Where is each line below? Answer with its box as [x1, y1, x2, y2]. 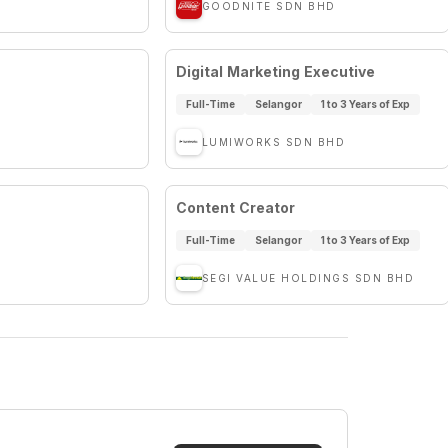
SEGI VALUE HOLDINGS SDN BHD [201, 272, 415, 284]
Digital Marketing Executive [175, 63, 376, 80]
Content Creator [175, 199, 296, 216]
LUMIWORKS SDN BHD [201, 136, 346, 148]
